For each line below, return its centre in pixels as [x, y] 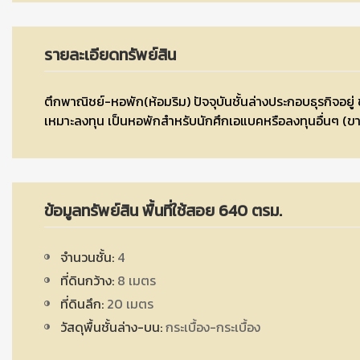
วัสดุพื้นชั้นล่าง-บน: [111, 327]
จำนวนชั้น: [87, 257]
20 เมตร [129, 304]
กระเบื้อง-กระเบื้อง [211, 327]
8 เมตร [135, 280]
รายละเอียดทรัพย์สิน [110, 55]
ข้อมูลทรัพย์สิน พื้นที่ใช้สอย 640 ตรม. [163, 211]
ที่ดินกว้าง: [87, 280]
